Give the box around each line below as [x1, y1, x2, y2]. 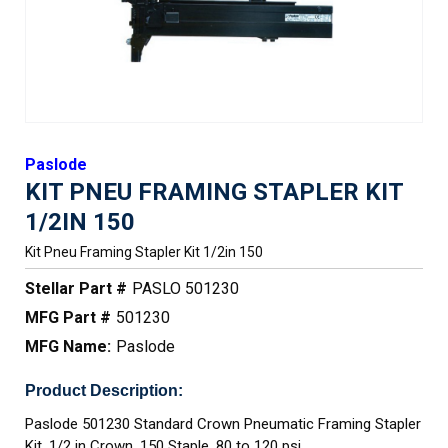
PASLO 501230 [132, 279, 239, 298]
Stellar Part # [25, 279, 127, 298]
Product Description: [25, 382, 183, 399]
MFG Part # [25, 308, 111, 327]
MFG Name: [25, 337, 111, 356]
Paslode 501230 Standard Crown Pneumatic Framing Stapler [25, 415, 421, 433]
